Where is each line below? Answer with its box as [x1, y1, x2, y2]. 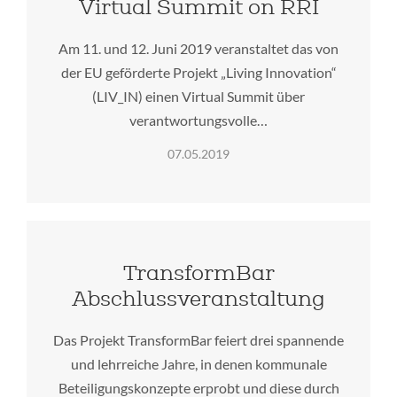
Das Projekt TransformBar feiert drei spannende [53, 331, 344, 348]
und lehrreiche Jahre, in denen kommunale [70, 354, 327, 372]
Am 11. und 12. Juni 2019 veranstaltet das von [58, 39, 339, 57]
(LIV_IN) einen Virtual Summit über [92, 87, 305, 105]
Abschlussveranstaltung [72, 284, 325, 311]
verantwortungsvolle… [129, 111, 268, 128]
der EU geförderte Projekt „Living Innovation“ [60, 63, 337, 81]
